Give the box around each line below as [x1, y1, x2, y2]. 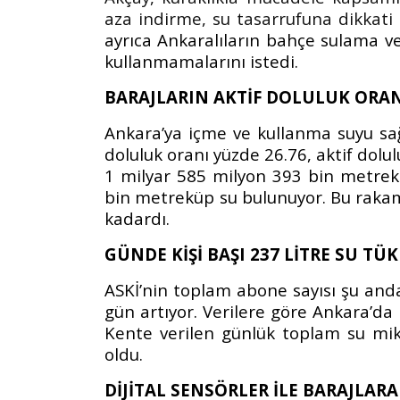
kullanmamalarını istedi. [104, 49, 298, 72]
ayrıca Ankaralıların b [104, 28, 277, 51]
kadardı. [104, 206, 170, 229]
